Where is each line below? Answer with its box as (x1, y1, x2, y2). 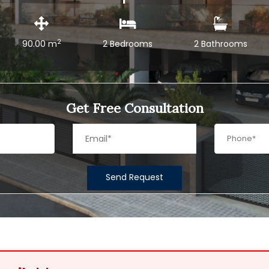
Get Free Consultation (65, 100, 204, 116)
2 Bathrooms (193, 38, 247, 50)
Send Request (106, 171, 163, 183)
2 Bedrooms (102, 38, 153, 50)
